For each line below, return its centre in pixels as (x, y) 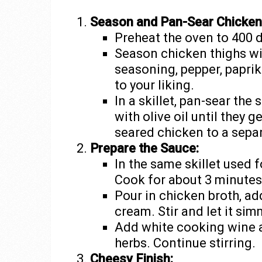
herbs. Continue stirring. (185, 243)
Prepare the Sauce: (144, 149)
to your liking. (154, 85)
